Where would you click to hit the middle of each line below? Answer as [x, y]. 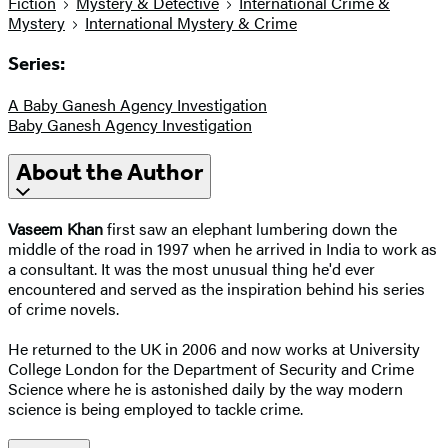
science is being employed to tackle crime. [155, 409]
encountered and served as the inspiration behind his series [216, 289]
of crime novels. [63, 309]
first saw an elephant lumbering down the [250, 229]
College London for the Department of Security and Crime [211, 369]
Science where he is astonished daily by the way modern [205, 389]
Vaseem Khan [55, 229]
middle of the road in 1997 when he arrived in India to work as [222, 249]
